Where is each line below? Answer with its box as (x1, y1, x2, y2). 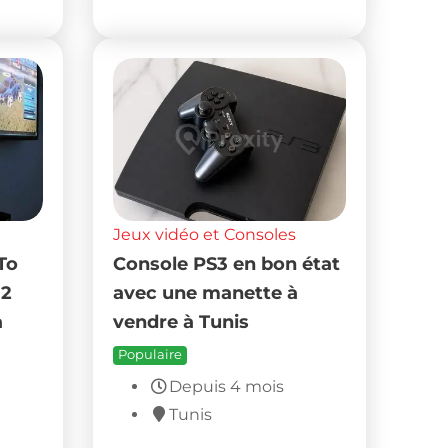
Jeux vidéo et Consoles (113, 224, 297, 244)
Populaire (118, 346, 183, 362)
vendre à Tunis (113, 310, 250, 332)
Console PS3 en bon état (113, 252, 341, 274)
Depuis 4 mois (169, 376, 285, 396)
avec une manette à (113, 281, 299, 303)
